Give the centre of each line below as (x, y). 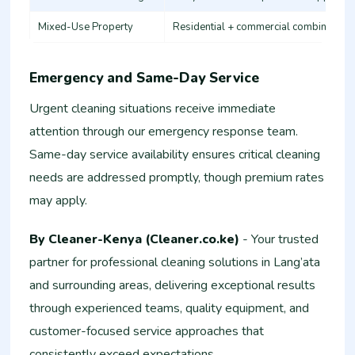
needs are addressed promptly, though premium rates (177, 178)
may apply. (59, 201)
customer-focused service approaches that (147, 332)
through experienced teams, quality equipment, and (170, 309)
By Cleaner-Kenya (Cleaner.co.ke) (135, 240)
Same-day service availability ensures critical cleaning (175, 155)
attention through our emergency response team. (164, 132)
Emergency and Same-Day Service (145, 78)
